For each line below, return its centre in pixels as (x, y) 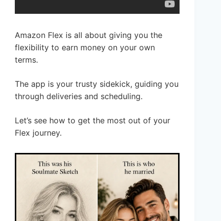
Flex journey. (38, 132)
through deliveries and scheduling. (79, 96)
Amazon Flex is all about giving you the (89, 35)
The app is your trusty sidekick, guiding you (97, 84)
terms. (26, 59)
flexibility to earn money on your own (85, 47)
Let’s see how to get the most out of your (92, 120)
